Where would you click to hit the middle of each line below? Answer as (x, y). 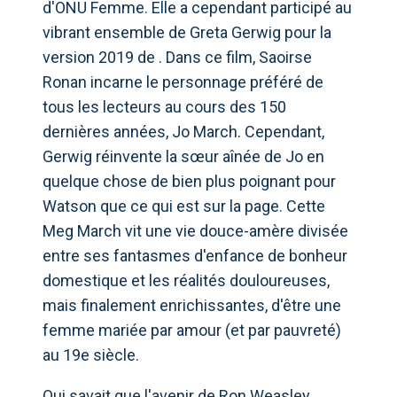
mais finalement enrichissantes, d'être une (192, 305)
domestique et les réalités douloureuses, (186, 280)
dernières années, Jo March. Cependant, (183, 131)
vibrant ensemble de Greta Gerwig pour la (187, 32)
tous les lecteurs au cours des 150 (164, 106)
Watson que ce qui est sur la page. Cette (184, 206)
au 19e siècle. (91, 354)
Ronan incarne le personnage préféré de (183, 82)
